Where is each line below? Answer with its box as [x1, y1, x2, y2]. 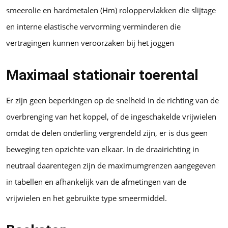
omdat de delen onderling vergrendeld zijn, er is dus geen [6, 128, 208, 138]
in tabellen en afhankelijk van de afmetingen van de [6, 177, 186, 187]
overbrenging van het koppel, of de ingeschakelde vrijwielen [6, 111, 216, 122]
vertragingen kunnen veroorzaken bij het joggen [6, 38, 174, 48]
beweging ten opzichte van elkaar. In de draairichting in [6, 144, 199, 155]
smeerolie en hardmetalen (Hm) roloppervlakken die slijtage [6, 5, 216, 16]
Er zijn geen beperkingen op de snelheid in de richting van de [6, 95, 219, 106]
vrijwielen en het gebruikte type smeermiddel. [6, 193, 167, 204]
